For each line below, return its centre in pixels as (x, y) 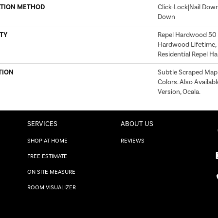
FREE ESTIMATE (47, 156)
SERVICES (42, 124)
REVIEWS (133, 140)
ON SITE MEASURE (51, 172)
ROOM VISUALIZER (52, 187)
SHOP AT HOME (47, 140)
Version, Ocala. (179, 91)
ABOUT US (137, 124)
